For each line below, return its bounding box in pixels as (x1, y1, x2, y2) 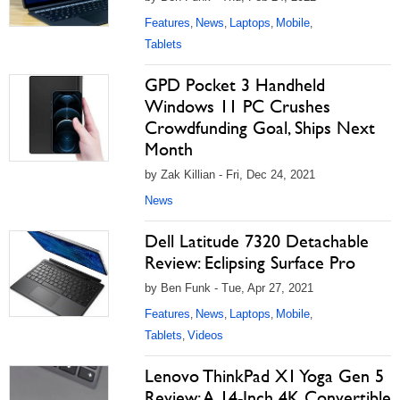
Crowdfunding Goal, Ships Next (145, 117, 375, 138)
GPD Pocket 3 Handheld (145, 74, 325, 96)
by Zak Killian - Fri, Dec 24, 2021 (145, 168, 315, 181)
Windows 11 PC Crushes (145, 96, 330, 117)
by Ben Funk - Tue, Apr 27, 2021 (145, 281, 313, 295)
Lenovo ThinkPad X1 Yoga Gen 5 (145, 365, 384, 387)
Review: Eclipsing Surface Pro (145, 252, 355, 273)
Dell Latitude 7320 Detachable (145, 230, 369, 252)
